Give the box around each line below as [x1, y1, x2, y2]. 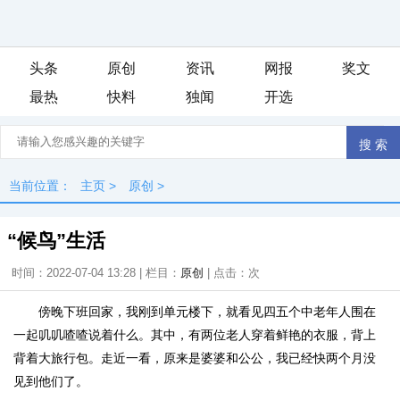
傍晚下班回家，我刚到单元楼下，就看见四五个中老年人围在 [38, 304, 376, 319]
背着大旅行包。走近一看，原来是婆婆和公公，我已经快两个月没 [13, 351, 376, 365]
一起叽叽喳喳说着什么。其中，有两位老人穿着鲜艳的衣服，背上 [13, 328, 376, 342]
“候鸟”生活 [7, 229, 105, 252]
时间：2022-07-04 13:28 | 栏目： [12, 266, 180, 279]
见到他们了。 [13, 374, 88, 388]
